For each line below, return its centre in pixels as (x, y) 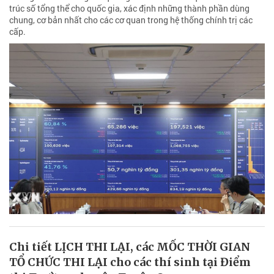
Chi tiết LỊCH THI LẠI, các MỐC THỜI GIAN (130, 246)
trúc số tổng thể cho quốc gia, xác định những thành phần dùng (129, 9)
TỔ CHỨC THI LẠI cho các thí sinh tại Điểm (130, 262)
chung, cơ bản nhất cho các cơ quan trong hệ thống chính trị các (131, 20)
